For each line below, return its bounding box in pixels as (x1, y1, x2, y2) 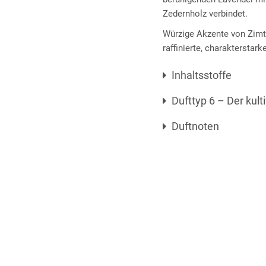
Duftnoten (172, 120, 219, 132)
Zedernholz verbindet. (163, 8, 248, 19)
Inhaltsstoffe (172, 69, 232, 81)
